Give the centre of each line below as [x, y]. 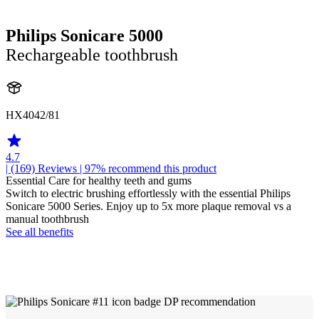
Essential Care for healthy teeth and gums [99, 180]
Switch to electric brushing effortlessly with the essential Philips [148, 193]
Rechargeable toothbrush [92, 54]
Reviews [57, 168]
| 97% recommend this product [147, 168]
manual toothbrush [47, 219]
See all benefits [40, 231]
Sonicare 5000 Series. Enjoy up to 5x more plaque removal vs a [148, 206]
